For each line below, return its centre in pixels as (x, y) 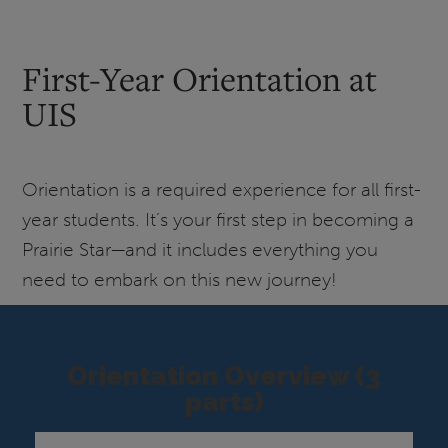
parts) (224, 401)
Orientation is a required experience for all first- (222, 190)
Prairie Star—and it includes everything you (200, 250)
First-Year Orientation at (200, 78)
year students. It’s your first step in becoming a (218, 220)
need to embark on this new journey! (180, 280)
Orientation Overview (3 (224, 375)
